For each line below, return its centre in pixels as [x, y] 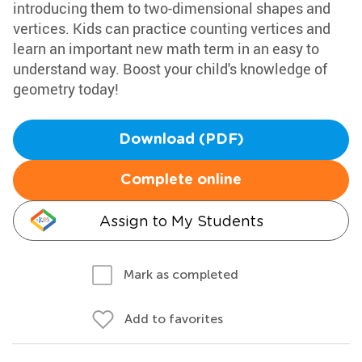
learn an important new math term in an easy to [166, 48]
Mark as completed [181, 274]
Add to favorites [174, 319]
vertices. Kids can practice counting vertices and [172, 28]
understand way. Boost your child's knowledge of [170, 69]
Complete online [181, 180]
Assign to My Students [181, 221]
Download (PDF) [181, 140]
